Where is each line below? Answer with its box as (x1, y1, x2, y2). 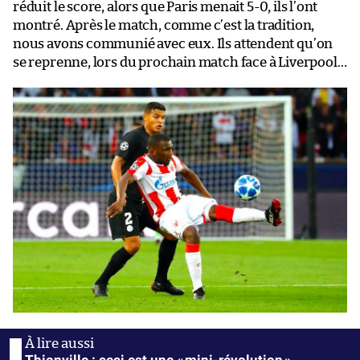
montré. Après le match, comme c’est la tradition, (13, 18, 315, 32)
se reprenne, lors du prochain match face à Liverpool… (13, 55, 347, 69)
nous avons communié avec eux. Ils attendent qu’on (13, 36, 333, 51)
